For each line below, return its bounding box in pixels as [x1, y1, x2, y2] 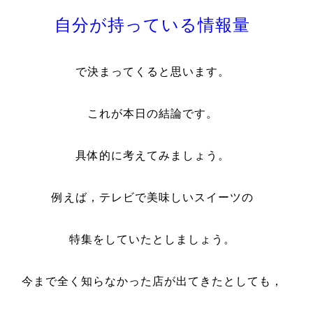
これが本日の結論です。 [87, 108, 218, 119]
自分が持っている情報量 [54, 15, 251, 34]
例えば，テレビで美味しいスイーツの [51, 191, 254, 203]
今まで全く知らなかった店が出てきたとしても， [22, 275, 284, 287]
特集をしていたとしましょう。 [69, 233, 236, 245]
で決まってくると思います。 [75, 66, 230, 78]
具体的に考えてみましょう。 [75, 150, 230, 161]
